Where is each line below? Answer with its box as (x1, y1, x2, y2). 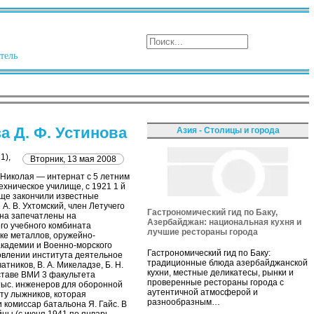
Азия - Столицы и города (176, 125, 280, 135)
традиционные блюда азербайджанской (147, 257, 308, 268)
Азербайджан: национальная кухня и (147, 217, 301, 227)
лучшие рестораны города (147, 226, 258, 237)
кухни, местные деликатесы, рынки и (147, 267, 294, 278)
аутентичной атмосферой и (147, 287, 258, 297)
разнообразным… (147, 296, 220, 307)
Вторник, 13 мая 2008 (30, 154, 116, 165)
